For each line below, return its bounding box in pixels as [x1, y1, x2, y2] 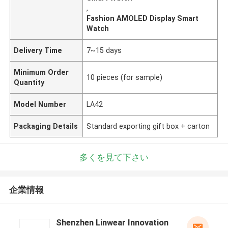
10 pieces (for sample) [87, 73, 163, 81]
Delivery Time [14, 46, 63, 54]
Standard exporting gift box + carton [87, 122, 210, 130]
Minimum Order [14, 68, 69, 76]
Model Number [14, 100, 67, 108]
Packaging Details [14, 122, 78, 130]
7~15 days [87, 46, 122, 54]
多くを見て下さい [79, 152, 149, 162]
